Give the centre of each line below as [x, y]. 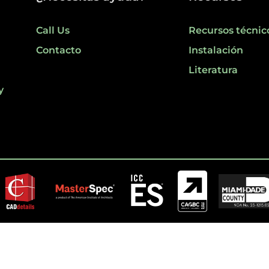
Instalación [216, 50]
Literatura [213, 70]
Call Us [53, 30]
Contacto [59, 50]
